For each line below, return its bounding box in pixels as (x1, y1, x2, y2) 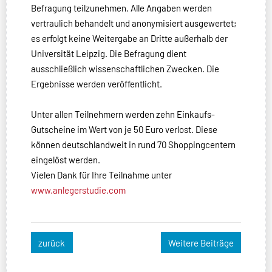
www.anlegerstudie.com (31, 185, 126, 196)
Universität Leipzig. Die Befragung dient (31, 48, 186, 59)
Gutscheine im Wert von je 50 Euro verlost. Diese (31, 124, 217, 135)
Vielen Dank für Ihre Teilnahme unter (31, 169, 172, 181)
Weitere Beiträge (168, 237, 234, 248)
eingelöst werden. (31, 154, 100, 166)
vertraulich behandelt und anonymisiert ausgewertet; (31, 18, 237, 29)
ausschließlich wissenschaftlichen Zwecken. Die (31, 63, 219, 75)
